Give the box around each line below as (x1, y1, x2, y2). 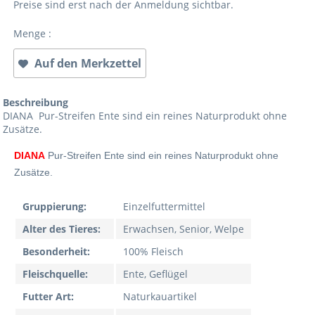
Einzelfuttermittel (123, 200, 206, 213)
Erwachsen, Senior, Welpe (123, 222, 245, 236)
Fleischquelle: (22, 267, 89, 281)
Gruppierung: (22, 200, 87, 213)
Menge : (13, 27, 52, 40)
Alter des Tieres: (22, 222, 101, 236)
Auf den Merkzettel (34, 56, 142, 71)
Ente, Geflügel (123, 267, 188, 281)
